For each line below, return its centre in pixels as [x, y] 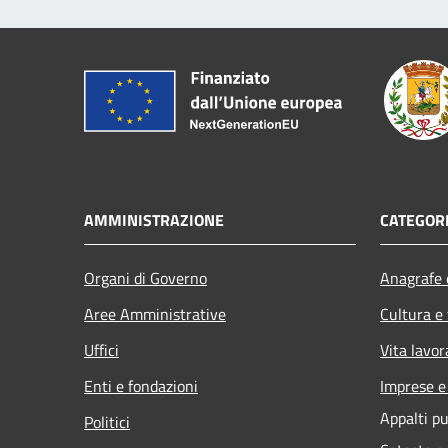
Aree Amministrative [155, 313]
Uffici [101, 349]
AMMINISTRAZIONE [154, 219]
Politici [107, 421]
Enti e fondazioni [141, 385]
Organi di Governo [145, 277]
